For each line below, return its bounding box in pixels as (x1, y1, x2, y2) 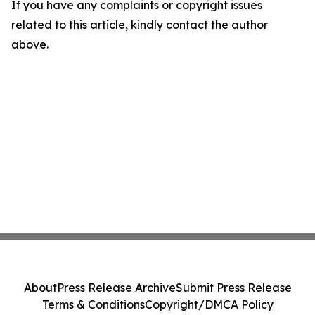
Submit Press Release (175, 281, 292, 295)
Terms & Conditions (41, 297, 145, 311)
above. (11, 37, 49, 51)
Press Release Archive (56, 281, 176, 295)
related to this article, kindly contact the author (11, 18, 268, 32)
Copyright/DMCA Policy (144, 297, 274, 311)
